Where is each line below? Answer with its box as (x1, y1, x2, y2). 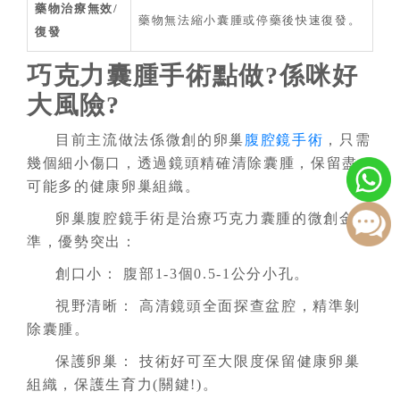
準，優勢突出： (27, 233, 137, 249)
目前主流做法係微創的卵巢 (55, 131, 246, 147)
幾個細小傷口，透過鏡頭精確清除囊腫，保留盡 (27, 154, 359, 171)
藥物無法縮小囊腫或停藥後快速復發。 (138, 12, 362, 27)
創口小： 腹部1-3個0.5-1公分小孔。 (55, 265, 311, 281)
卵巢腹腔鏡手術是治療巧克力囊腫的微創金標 (55, 210, 371, 226)
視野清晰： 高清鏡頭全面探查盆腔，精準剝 (55, 297, 361, 313)
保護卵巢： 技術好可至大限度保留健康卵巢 (55, 353, 361, 369)
